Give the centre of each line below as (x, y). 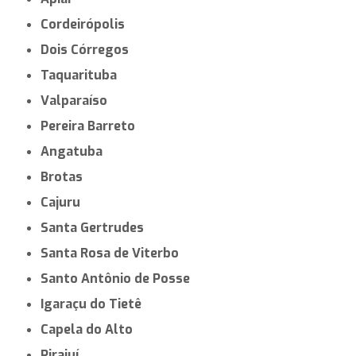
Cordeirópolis (87, 24)
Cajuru (65, 202)
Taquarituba (83, 75)
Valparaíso (79, 100)
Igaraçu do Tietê (93, 304)
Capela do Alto (91, 329)
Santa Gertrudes (97, 227)
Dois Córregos (89, 49)
